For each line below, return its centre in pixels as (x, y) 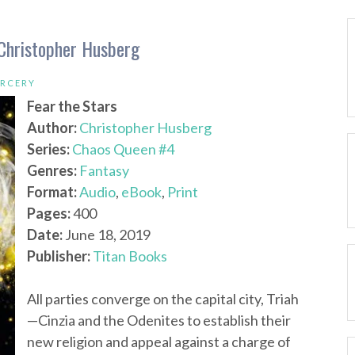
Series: (48, 149)
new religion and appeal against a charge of (159, 342)
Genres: (52, 170)
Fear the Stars (72, 106)
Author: (52, 128)
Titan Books (130, 256)
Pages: (49, 213)
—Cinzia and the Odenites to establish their (159, 320)
